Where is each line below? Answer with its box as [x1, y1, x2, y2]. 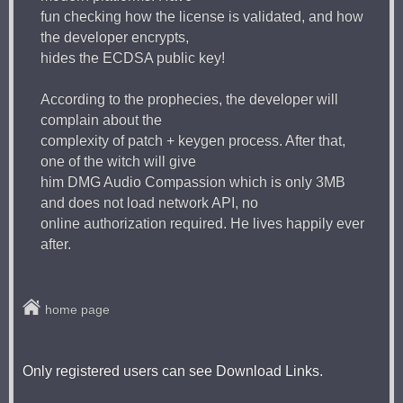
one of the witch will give [40, 153, 196, 169]
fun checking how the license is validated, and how [40, 8, 363, 24]
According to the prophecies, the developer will [40, 91, 338, 107]
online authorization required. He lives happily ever [40, 215, 364, 231]
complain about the [40, 112, 162, 128]
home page [45, 301, 110, 317]
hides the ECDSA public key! [40, 49, 225, 66]
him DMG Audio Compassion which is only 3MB [40, 174, 345, 190]
